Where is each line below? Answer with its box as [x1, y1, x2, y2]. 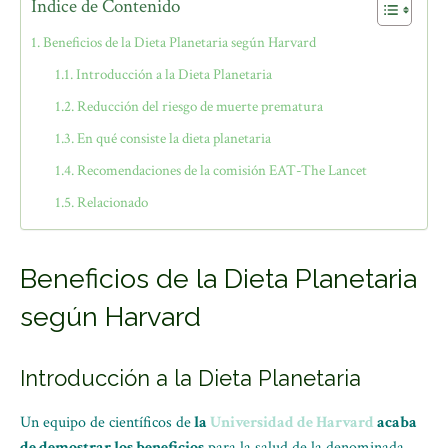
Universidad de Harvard [210, 412, 374, 433]
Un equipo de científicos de [20, 412, 191, 433]
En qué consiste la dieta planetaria [77, 129, 272, 148]
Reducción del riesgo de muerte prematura [77, 97, 324, 116]
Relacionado [77, 193, 149, 212]
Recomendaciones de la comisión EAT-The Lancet [77, 161, 368, 180]
